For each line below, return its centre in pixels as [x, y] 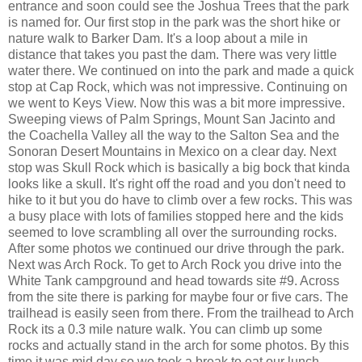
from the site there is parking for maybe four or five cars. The [178, 297]
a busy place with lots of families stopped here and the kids [176, 217]
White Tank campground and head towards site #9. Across [174, 281]
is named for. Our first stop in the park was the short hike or [174, 23]
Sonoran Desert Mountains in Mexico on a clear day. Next [172, 152]
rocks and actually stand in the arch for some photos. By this [179, 346]
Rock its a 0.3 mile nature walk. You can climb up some [165, 330]
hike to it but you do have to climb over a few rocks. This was [180, 200]
